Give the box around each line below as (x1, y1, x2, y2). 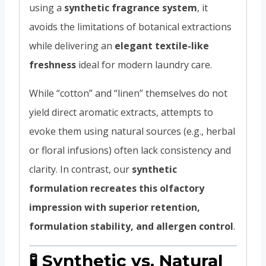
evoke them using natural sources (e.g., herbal (29, 124, 235, 138)
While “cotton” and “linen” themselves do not (29, 86, 227, 100)
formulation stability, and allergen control (29, 219, 233, 233)
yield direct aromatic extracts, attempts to (29, 105, 213, 119)
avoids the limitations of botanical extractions (29, 20, 232, 33)
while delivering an (29, 39, 115, 52)
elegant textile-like (115, 39, 209, 52)
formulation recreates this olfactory (29, 181, 204, 195)
